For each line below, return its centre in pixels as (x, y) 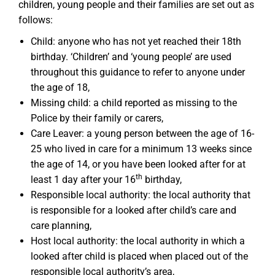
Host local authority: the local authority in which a (138, 241)
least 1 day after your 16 (83, 180)
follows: (36, 20)
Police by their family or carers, (97, 118)
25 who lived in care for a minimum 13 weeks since (141, 149)
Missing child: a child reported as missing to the (134, 103)
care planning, (61, 226)
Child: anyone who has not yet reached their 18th (136, 41)
